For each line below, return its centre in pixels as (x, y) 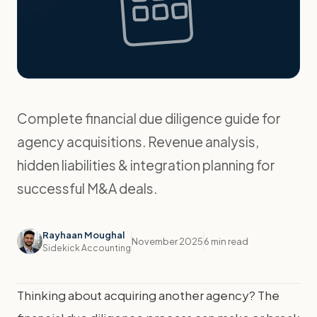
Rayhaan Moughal (83, 235)
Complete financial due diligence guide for (149, 118)
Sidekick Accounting (87, 248)
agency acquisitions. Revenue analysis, (138, 141)
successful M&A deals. (87, 188)
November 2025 (167, 241)
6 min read (226, 241)
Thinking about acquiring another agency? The (148, 295)
